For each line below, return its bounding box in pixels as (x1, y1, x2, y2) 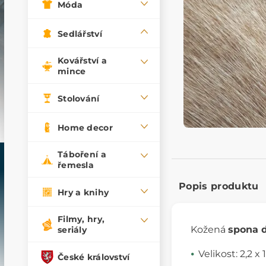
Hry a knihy (58, 186, 109, 198)
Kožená (191, 223, 228, 235)
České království (58, 251, 130, 262)
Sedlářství (58, 28, 102, 39)
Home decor (58, 122, 113, 133)
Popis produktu (179, 180, 259, 192)
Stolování (58, 93, 100, 104)
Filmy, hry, (58, 214, 105, 225)
